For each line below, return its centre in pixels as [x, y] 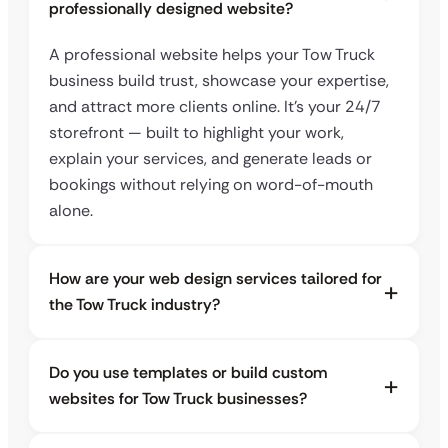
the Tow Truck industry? [134, 305]
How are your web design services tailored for [215, 279]
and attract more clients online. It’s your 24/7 [215, 107]
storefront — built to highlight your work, [196, 133]
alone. [71, 211]
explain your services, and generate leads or [210, 159]
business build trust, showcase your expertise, [219, 81]
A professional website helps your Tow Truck [212, 55]
